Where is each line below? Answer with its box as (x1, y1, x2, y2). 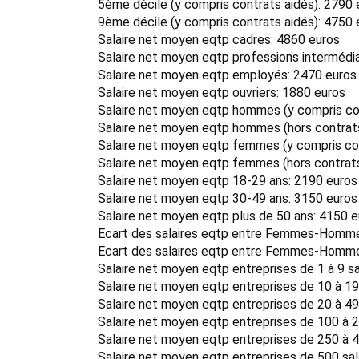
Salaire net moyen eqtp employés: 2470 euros (98, 67, 357, 83)
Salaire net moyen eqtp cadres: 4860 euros (98, 32, 340, 47)
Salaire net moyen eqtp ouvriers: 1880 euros (98, 85, 345, 100)
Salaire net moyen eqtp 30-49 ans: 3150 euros (98, 191, 357, 206)
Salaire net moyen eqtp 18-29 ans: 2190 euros (98, 173, 357, 188)
